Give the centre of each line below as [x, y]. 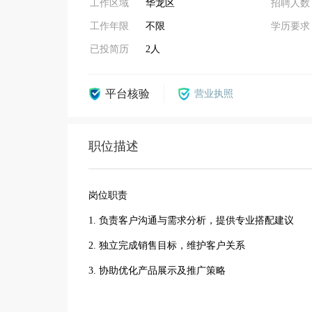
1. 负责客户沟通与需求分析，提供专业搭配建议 [194, 220]
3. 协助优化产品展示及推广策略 [160, 271]
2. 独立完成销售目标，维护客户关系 [170, 245]
